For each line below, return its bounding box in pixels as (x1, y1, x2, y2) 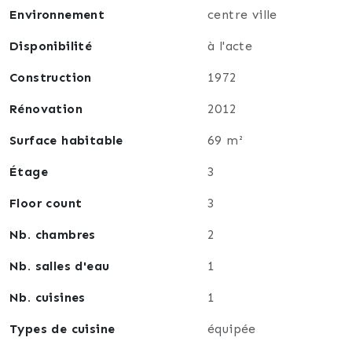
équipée (207, 321, 256, 336)
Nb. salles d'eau (9, 258, 110, 273)
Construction (9, 69, 92, 85)
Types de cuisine (9, 321, 115, 336)
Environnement (9, 6, 105, 22)
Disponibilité (9, 38, 93, 53)
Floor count (9, 195, 82, 211)
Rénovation (9, 101, 82, 116)
